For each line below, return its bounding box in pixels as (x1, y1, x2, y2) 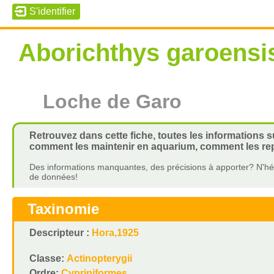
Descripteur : (29, 228, 92, 238)
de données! (29, 172, 78, 182)
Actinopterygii (66, 253, 132, 264)
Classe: (29, 253, 67, 264)
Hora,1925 (91, 228, 139, 238)
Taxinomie (27, 201, 99, 217)
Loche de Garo (42, 91, 182, 113)
